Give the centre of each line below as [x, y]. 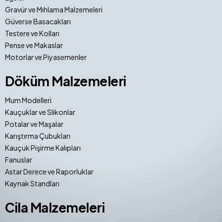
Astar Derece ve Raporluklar [49, 171]
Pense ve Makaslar [34, 45]
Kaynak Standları [32, 183]
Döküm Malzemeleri [66, 81]
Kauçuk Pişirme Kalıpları [43, 147]
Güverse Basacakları [38, 21]
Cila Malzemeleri [55, 207]
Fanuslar [19, 159]
